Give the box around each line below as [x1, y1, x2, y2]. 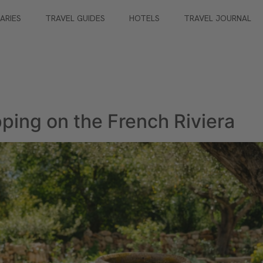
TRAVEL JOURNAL [184, 13, 252, 23]
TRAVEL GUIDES [45, 13, 106, 23]
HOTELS [129, 13, 160, 23]
